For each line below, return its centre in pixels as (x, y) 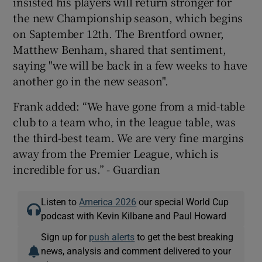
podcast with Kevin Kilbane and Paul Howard (134, 216)
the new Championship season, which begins (128, 17)
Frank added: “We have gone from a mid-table (129, 106)
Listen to (60, 201)
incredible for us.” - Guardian (87, 169)
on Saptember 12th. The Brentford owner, (118, 33)
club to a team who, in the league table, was (124, 121)
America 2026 (108, 201)
